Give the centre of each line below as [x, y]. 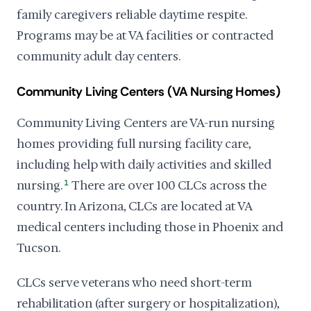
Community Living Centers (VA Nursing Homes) [149, 92]
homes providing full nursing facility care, [134, 144]
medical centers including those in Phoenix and [150, 227]
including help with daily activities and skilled [144, 165]
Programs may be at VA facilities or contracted [145, 35]
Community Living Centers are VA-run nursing [146, 123]
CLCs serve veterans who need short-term [134, 283]
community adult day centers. [99, 56]
